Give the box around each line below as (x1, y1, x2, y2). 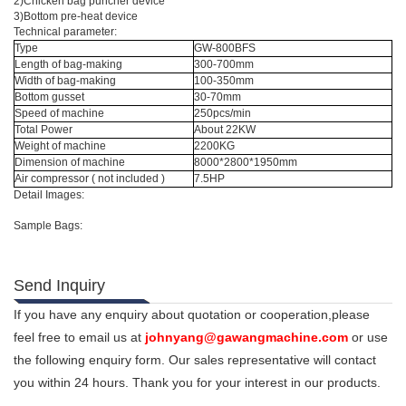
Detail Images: (14, 188, 84, 202)
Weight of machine (14, 140, 106, 153)
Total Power (14, 123, 72, 137)
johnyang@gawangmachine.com (145, 330, 348, 345)
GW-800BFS (194, 42, 256, 55)
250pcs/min (194, 107, 251, 121)
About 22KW (194, 123, 256, 137)
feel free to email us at (14, 330, 145, 345)
